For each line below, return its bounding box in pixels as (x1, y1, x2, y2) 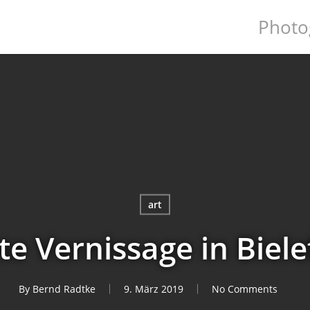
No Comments (212, 282, 277, 295)
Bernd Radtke (33, 282, 95, 295)
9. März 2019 (124, 282, 183, 295)
